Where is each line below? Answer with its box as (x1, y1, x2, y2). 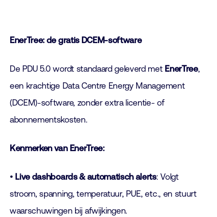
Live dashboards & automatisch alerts (15, 172, 156, 182)
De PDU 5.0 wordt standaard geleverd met (10, 64, 165, 74)
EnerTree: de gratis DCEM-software (10, 35, 142, 45)
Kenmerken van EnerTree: (10, 143, 105, 153)
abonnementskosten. (10, 115, 88, 124)
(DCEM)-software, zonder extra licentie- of (10, 98, 165, 108)
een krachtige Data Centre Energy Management (10, 81, 185, 91)
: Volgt (156, 172, 179, 182)
